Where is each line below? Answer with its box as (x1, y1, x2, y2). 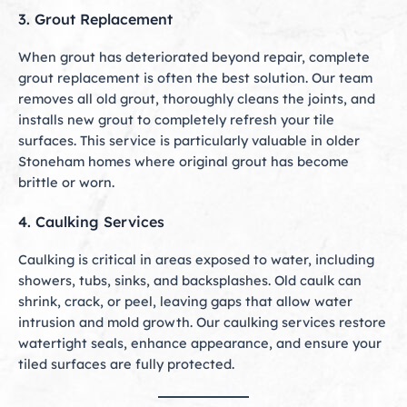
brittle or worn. (18, 174, 114, 192)
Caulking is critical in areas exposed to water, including (18, 251, 374, 269)
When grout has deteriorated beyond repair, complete (18, 48, 370, 66)
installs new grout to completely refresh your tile (18, 111, 334, 129)
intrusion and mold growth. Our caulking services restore (18, 313, 386, 332)
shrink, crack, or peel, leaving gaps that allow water (18, 293, 352, 311)
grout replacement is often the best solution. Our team (18, 69, 372, 87)
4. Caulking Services (18, 213, 164, 232)
